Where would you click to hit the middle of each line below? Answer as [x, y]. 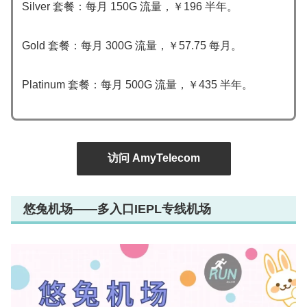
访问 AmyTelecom [153, 158]
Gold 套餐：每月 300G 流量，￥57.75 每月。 [132, 45]
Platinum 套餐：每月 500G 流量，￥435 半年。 [137, 84]
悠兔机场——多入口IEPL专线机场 [117, 209]
